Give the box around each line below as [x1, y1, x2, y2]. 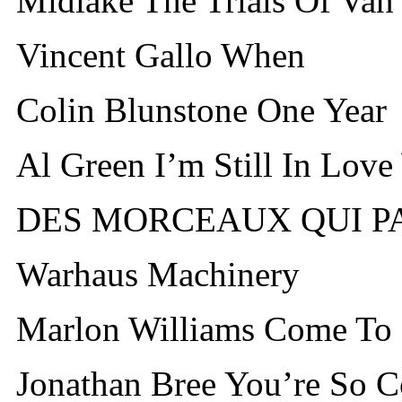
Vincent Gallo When [16, 35, 305, 74]
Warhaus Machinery [16, 254, 300, 293]
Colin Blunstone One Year [16, 90, 387, 129]
